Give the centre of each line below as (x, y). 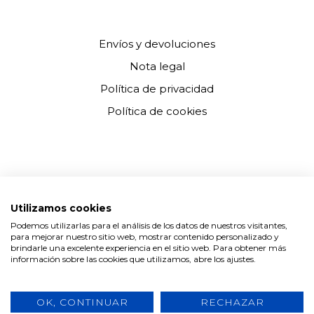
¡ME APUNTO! (157, 291)
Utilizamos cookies (61, 208)
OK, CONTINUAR (82, 302)
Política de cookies (157, 111)
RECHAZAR (232, 302)
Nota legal (157, 66)
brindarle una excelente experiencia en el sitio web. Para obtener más (148, 248)
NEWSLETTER (62, 158)
